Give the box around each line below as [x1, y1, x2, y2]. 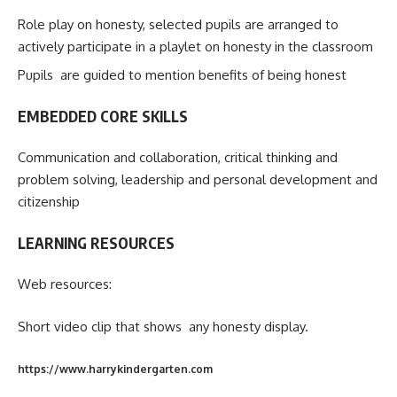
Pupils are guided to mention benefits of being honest [18, 66, 346, 84]
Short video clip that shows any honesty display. [18, 317, 308, 335]
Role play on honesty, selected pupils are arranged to [18, 15, 339, 33]
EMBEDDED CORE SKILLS [18, 105, 188, 126]
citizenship [18, 193, 80, 211]
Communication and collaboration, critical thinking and [18, 149, 338, 167]
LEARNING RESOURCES [18, 232, 175, 253]
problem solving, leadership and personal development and [18, 171, 378, 189]
